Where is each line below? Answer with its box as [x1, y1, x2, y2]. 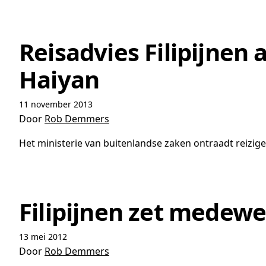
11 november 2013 [19, 99, 93, 110]
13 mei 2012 [19, 231, 67, 242]
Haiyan [19, 63, 100, 96]
